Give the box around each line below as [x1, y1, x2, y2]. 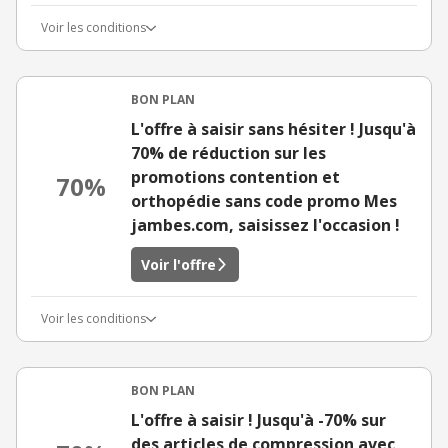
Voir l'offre [141, 255, 216, 274]
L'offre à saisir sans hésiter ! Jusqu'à [131, 118, 416, 140]
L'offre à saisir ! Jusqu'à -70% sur [131, 409, 386, 431]
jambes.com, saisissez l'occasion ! [131, 214, 400, 236]
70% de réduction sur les [131, 142, 326, 164]
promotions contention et [131, 166, 340, 188]
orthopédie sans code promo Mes [131, 190, 397, 212]
